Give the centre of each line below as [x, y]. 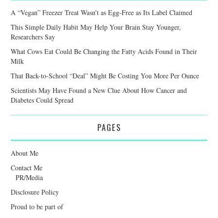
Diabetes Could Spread [42, 100]
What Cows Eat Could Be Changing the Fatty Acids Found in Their [104, 51]
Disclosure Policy [35, 192]
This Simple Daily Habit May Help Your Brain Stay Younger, [96, 27]
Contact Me [27, 167]
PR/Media [29, 177]
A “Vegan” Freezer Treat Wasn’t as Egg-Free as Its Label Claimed [102, 12]
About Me [25, 153]
